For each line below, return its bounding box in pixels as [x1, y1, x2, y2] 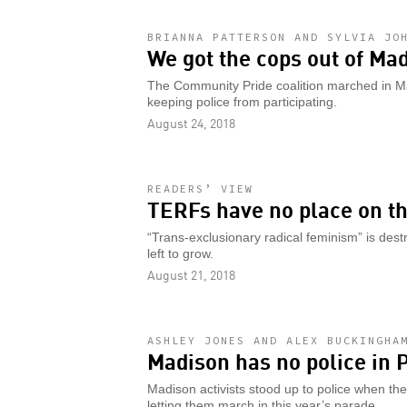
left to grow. [147, 246, 213, 261]
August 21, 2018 [147, 264, 235, 283]
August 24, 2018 [147, 113, 235, 132]
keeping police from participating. [147, 94, 337, 109]
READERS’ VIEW [147, 181, 253, 195]
